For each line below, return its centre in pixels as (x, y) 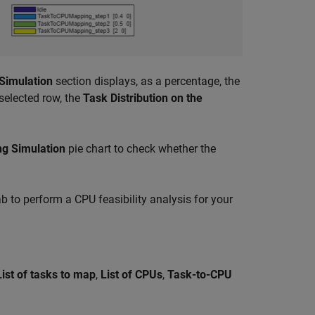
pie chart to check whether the (141, 148)
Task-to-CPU (200, 274)
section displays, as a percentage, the (146, 81)
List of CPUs (131, 274)
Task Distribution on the (143, 98)
